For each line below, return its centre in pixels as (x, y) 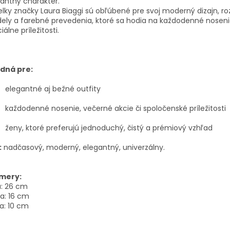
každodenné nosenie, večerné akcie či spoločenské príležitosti (116, 108)
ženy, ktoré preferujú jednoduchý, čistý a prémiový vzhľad (109, 128)
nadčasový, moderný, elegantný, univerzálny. (84, 147)
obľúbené (114, 11)
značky (27, 11)
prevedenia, (73, 20)
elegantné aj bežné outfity (53, 89)
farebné (36, 20)
